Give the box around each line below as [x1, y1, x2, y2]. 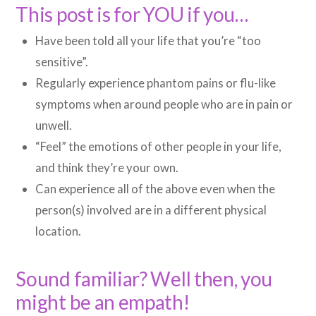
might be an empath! [16, 290, 190, 315]
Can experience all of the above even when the [35, 181, 276, 197]
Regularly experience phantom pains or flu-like [35, 75, 276, 91]
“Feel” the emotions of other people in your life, [35, 139, 282, 154]
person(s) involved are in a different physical [35, 202, 267, 218]
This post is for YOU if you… [16, 2, 248, 27]
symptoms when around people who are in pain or [35, 97, 293, 112]
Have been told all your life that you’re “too [35, 33, 262, 49]
